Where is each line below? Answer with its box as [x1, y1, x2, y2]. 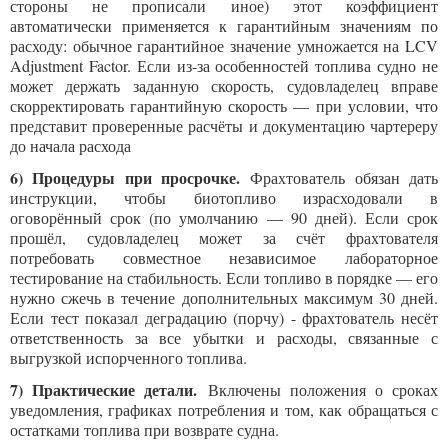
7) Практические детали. [10, 378, 198, 401]
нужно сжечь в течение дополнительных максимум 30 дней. [10, 287, 438, 308]
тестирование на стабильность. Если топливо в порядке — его [10, 267, 438, 288]
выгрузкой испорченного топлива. [10, 347, 247, 368]
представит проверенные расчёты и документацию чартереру [10, 115, 438, 136]
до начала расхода [10, 135, 131, 156]
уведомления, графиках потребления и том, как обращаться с [10, 399, 438, 420]
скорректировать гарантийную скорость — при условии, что [10, 95, 438, 116]
